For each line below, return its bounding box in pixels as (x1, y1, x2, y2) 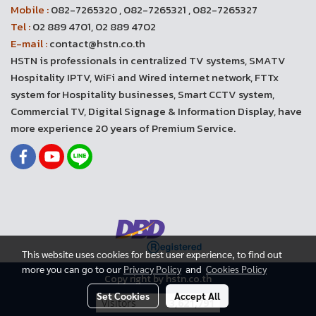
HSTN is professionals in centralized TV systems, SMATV (11, 52, 286, 68)
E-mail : (11, 35, 47, 51)
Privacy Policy (123, 262, 181, 275)
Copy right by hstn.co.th (104, 271, 212, 286)
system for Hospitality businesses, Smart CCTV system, (11, 86, 274, 102)
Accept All (174, 289, 220, 302)
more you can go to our (22, 262, 123, 275)
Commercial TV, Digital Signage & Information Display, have (11, 103, 302, 119)
